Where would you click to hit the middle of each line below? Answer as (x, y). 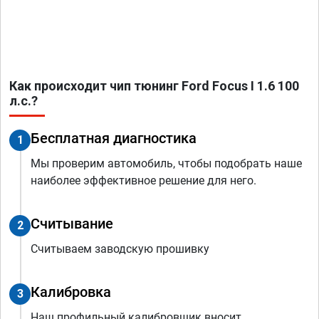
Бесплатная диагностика (114, 138)
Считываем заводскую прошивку (120, 249)
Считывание (72, 224)
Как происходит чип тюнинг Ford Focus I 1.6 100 (154, 86)
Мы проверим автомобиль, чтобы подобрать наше (166, 164)
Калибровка (71, 292)
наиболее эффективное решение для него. (143, 181)
